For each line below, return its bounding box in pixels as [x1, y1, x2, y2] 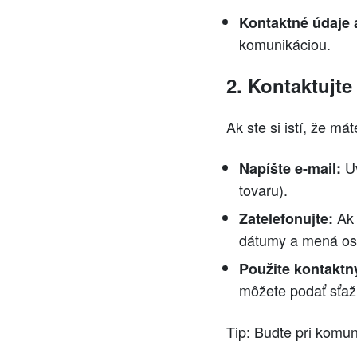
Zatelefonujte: [239, 208, 333, 229]
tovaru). [239, 179, 288, 201]
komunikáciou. [239, 33, 331, 55]
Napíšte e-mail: [239, 158, 341, 179]
